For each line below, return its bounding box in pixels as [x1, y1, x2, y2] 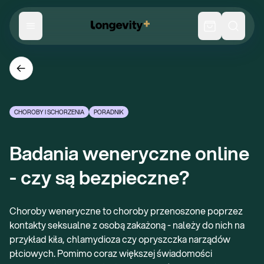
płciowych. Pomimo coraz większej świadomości [9, 246, 212, 260]
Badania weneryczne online [9, 140, 249, 167]
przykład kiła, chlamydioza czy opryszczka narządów [9, 232, 230, 246]
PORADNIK [94, 107, 124, 116]
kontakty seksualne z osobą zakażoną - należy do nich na [9, 218, 245, 232]
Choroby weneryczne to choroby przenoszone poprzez [9, 204, 243, 217]
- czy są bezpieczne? [9, 164, 189, 191]
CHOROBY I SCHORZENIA [14, 107, 84, 116]
